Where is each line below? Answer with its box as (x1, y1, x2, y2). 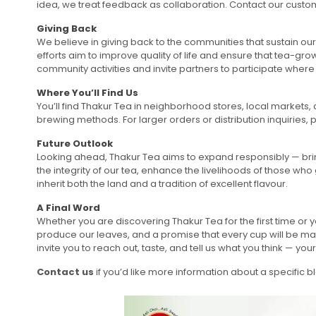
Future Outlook (37, 136, 113, 150)
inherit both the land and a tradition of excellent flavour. (37, 176, 288, 190)
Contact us (37, 265, 94, 279)
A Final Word (37, 200, 100, 214)
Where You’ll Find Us (37, 85, 138, 99)
